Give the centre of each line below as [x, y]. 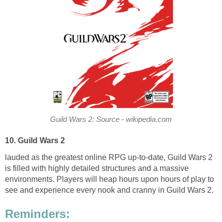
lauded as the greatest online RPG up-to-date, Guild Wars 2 [109, 158]
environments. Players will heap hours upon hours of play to [110, 179]
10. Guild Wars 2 [35, 141]
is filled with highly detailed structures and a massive [97, 168]
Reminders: [37, 214]
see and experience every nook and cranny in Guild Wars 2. [109, 190]
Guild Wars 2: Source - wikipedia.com [111, 120]
